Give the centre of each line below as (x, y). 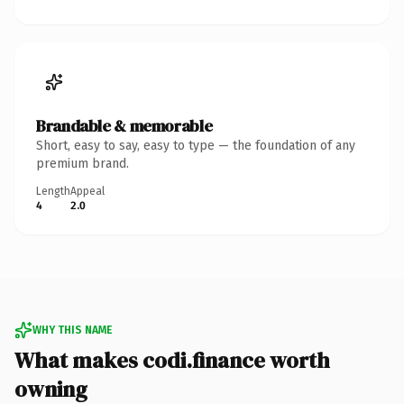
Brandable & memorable (124, 125)
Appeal (87, 191)
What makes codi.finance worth (172, 360)
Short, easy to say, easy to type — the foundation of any (196, 145)
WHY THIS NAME (72, 330)
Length (53, 191)
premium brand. (83, 163)
